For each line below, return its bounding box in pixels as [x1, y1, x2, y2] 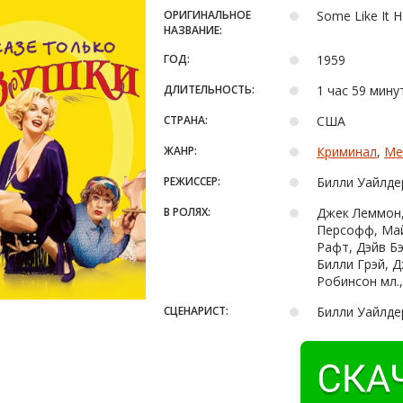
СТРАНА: [164, 112, 208, 128]
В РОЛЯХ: [164, 204, 210, 219]
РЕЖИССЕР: [164, 174, 220, 189]
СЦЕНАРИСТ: [164, 303, 228, 318]
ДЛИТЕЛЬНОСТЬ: [164, 82, 255, 97]
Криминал [317, 143, 377, 160]
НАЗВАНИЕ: [164, 22, 222, 38]
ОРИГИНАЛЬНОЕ [164, 7, 251, 22]
